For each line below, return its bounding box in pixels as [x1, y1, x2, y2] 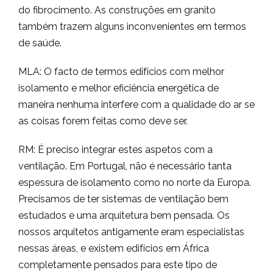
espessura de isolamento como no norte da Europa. [18, 177, 251, 188]
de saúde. [18, 37, 62, 49]
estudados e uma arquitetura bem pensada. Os [18, 210, 230, 221]
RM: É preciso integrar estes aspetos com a [18, 144, 213, 155]
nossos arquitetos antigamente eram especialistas [18, 226, 244, 238]
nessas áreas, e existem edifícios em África [18, 243, 209, 254]
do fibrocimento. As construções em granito [18, 4, 216, 16]
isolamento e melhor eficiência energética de [18, 82, 219, 94]
